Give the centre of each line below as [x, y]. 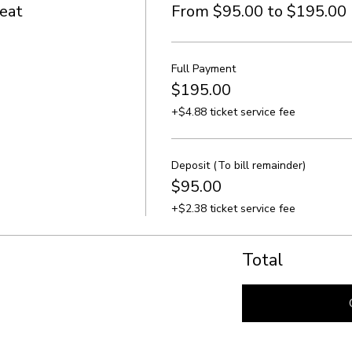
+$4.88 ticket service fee [233, 112]
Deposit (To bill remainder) [238, 165]
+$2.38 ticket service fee [233, 208]
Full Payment [203, 68]
